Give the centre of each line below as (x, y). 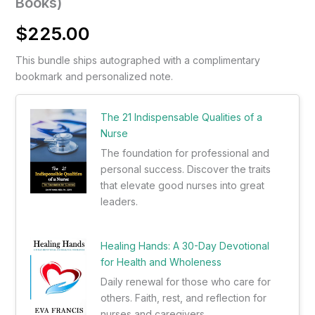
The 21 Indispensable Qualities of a (181, 117)
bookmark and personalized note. (94, 77)
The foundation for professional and (185, 153)
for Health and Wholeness (161, 262)
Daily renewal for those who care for (185, 282)
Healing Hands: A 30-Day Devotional (185, 246)
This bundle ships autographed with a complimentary (137, 60)
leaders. (119, 202)
